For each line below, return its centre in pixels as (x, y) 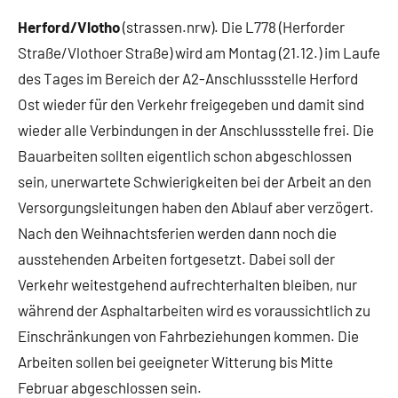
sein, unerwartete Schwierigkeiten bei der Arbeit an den (195, 182)
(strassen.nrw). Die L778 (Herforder (232, 27)
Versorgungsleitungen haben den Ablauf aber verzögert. (196, 207)
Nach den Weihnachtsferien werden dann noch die (177, 233)
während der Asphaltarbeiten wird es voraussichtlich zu (194, 310)
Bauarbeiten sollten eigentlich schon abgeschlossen (185, 156)
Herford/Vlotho (69, 27)
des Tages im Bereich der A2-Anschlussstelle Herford (188, 79)
